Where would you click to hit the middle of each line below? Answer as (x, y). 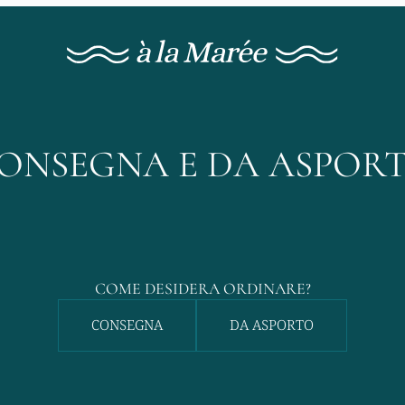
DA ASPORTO (271, 325)
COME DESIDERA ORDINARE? (202, 288)
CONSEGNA (127, 325)
